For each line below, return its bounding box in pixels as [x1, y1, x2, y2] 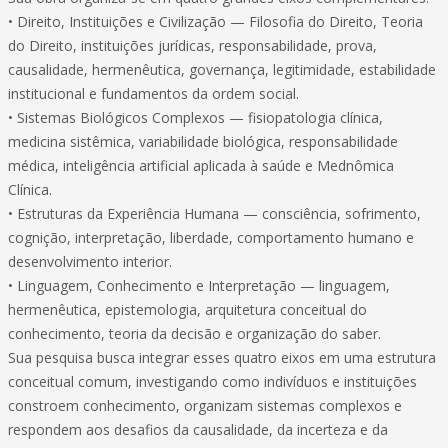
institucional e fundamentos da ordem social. [8, 84, 299, 103]
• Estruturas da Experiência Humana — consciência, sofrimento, [8, 204, 421, 223]
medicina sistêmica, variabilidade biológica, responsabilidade [8, 132, 398, 151]
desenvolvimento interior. [8, 252, 172, 271]
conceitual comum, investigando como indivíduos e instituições [8, 372, 417, 391]
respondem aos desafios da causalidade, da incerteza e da [8, 420, 388, 439]
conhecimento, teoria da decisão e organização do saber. [8, 324, 381, 343]
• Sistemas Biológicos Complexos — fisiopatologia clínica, [8, 108, 383, 127]
